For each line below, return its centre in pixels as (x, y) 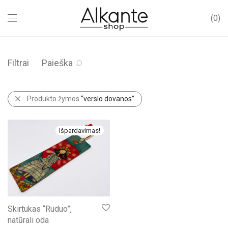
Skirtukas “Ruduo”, (40, 209)
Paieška (57, 63)
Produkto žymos (54, 99)
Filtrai (18, 63)
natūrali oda (28, 220)
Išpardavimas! (80, 131)
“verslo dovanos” (108, 99)
